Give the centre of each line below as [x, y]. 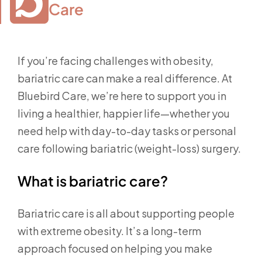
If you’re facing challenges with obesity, [116, 61]
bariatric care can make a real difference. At [125, 78]
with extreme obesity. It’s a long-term [109, 231]
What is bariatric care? [93, 181]
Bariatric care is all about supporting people [126, 213]
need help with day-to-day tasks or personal [127, 131]
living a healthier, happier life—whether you [124, 113]
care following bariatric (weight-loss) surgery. [129, 148]
